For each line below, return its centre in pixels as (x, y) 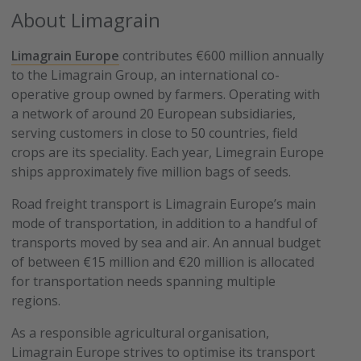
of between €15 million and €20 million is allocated (163, 261)
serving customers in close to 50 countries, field (155, 133)
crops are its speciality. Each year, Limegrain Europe (168, 152)
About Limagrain (86, 19)
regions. (38, 300)
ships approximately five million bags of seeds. (155, 171)
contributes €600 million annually (222, 55)
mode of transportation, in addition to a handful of (165, 223)
